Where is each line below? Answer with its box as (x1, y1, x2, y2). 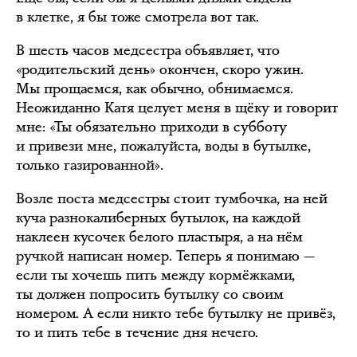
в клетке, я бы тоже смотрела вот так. (16, 7, 259, 26)
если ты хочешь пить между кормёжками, (16, 265, 295, 284)
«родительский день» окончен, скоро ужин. (16, 60, 304, 79)
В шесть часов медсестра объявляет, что (16, 41, 280, 60)
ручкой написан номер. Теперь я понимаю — (16, 246, 315, 265)
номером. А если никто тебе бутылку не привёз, (16, 304, 335, 323)
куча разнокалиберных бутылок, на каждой (16, 208, 300, 227)
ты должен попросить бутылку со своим (16, 284, 284, 304)
